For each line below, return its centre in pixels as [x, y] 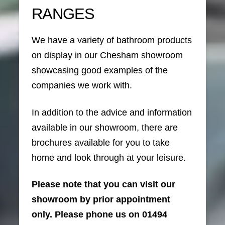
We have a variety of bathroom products [112, 40]
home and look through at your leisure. [109, 157]
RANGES [63, 14]
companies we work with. [82, 85]
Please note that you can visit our [104, 185]
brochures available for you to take [101, 142]
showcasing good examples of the [100, 70]
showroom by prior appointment [101, 200]
